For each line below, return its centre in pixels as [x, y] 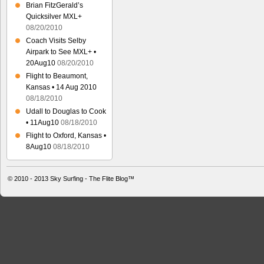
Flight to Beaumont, [57, 76]
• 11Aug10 [42, 123]
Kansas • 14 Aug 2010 [61, 87]
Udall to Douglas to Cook [66, 111]
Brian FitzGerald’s [55, 5]
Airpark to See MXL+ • [61, 52]
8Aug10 [39, 147]
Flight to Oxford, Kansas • [66, 136]
